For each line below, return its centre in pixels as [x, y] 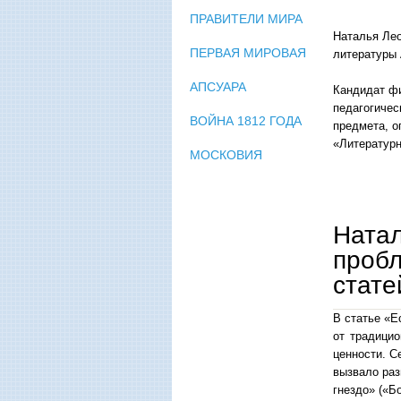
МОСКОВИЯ [226, 154]
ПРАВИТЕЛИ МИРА [246, 18]
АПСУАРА [218, 86]
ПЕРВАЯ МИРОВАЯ [248, 52]
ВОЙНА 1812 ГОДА [246, 120]
